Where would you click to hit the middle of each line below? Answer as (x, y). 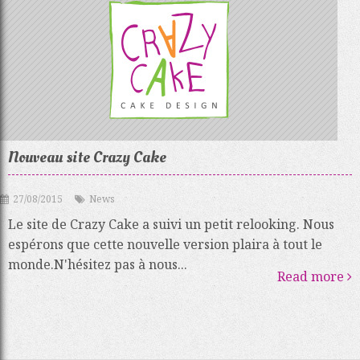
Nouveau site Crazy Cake (87, 157)
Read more (312, 276)
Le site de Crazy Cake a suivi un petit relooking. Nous (171, 224)
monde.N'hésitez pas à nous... (98, 264)
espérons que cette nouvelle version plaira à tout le (165, 244)
